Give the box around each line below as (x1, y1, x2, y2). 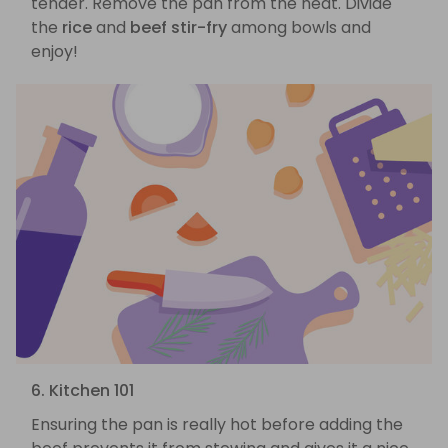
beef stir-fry (130, 16, 227, 40)
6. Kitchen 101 (31, 378, 134, 402)
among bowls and (227, 16, 371, 40)
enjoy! (31, 40, 78, 64)
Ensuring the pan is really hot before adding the (31, 412, 403, 436)
